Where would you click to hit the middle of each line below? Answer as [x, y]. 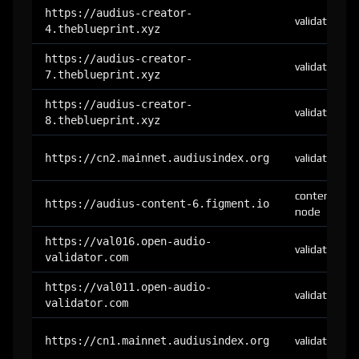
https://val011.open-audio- [128, 287]
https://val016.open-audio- [128, 241]
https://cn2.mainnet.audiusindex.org [157, 158]
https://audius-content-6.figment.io [157, 204]
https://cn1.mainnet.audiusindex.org [157, 341]
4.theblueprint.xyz [103, 29]
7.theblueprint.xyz [103, 75]
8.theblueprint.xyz [103, 120]
